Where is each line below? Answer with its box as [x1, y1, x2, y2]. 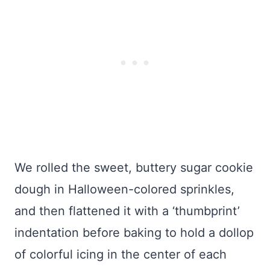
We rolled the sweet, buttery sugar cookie [14, 160, 253, 175]
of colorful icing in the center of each [14, 247, 227, 262]
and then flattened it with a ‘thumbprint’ [14, 204, 240, 218]
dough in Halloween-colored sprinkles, [14, 182, 234, 196]
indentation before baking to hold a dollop [14, 225, 254, 240]
